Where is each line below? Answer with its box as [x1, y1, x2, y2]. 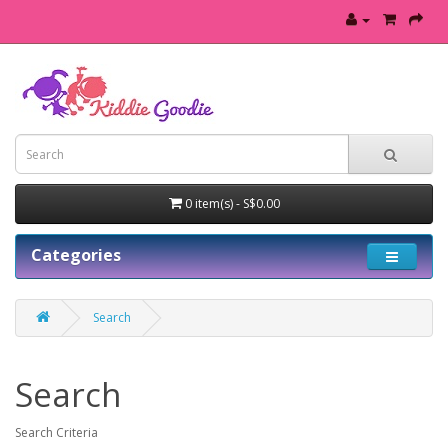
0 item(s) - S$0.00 [184, 195, 280, 212]
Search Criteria [15, 424, 98, 441]
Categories [31, 244, 121, 266]
